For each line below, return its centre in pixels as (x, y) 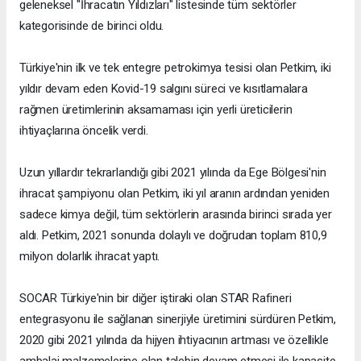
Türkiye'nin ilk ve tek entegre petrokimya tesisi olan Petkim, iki (175, 68)
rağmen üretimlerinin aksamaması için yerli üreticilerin (156, 110)
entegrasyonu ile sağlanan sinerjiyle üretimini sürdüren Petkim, (178, 320)
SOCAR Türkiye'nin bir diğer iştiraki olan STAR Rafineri (156, 299)
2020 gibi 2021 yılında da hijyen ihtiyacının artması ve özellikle (174, 340)
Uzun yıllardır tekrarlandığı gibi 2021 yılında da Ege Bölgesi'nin (173, 173)
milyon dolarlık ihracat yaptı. (90, 257)
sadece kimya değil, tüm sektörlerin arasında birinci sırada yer (176, 215)
